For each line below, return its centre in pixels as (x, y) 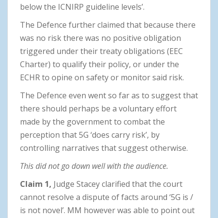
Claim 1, (36, 184)
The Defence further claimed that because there (108, 25)
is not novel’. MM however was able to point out (107, 210)
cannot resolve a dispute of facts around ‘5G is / (107, 197)
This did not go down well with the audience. (94, 166)
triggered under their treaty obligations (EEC (101, 51)
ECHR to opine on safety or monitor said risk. (102, 77)
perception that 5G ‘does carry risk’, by (90, 135)
